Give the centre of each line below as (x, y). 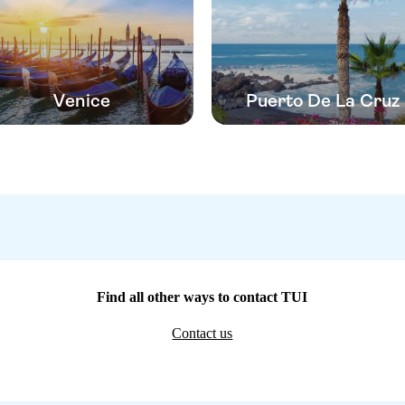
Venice (82, 100)
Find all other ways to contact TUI (202, 297)
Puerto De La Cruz (323, 100)
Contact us (202, 333)
